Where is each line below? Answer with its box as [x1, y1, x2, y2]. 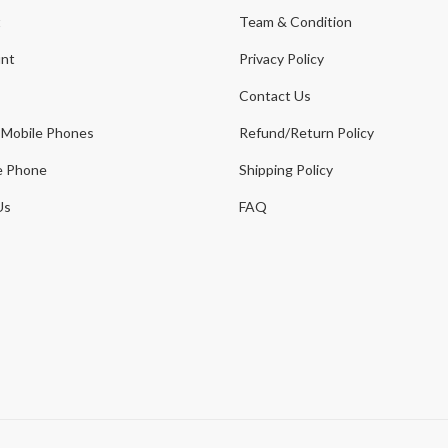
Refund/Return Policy [239, 123, 374, 141]
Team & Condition [239, 12, 352, 30]
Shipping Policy [239, 160, 333, 178]
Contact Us [239, 86, 311, 104]
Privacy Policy [239, 49, 324, 67]
